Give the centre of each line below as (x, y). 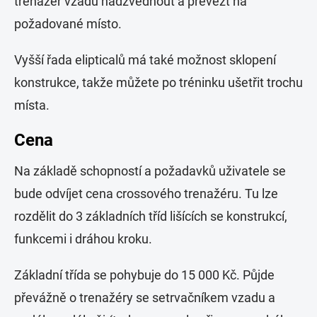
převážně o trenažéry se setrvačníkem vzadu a (145, 298)
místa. (32, 105)
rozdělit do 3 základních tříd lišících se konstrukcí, (151, 217)
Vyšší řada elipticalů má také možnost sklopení (145, 60)
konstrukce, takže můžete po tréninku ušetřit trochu (158, 83)
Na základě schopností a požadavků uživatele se (150, 171)
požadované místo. (68, 24)
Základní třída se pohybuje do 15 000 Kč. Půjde (144, 275)
